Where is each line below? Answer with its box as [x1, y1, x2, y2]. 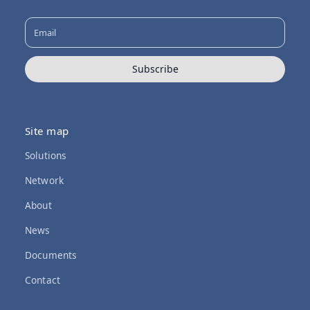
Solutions [24, 149, 67, 163]
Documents [24, 248, 77, 262]
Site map [24, 124, 69, 138]
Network [24, 174, 64, 188]
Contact [24, 273, 61, 287]
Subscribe [131, 62, 179, 76]
